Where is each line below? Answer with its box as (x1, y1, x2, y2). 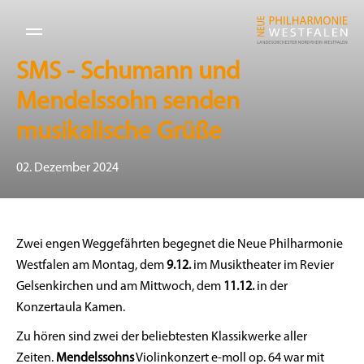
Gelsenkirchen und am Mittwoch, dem (16, 280, 221, 293)
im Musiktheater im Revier (193, 259, 334, 272)
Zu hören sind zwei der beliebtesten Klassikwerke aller (16, 331, 307, 344)
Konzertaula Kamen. (16, 301, 125, 314)
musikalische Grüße (16, 120, 222, 145)
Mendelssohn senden (16, 90, 240, 115)
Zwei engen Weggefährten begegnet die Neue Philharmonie (16, 238, 343, 251)
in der (257, 280, 288, 293)
